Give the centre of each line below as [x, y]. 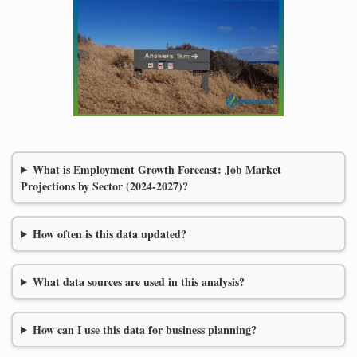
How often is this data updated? [109, 233]
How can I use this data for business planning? [144, 329]
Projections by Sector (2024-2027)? [104, 186]
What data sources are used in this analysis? [138, 281]
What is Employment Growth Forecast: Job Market [157, 169]
